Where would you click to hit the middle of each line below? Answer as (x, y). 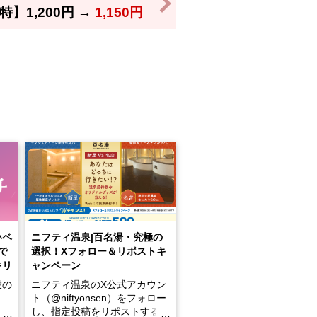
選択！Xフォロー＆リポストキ (98, 251)
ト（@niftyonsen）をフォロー (98, 298)
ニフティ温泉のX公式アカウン (98, 284)
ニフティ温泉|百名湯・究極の (97, 237)
